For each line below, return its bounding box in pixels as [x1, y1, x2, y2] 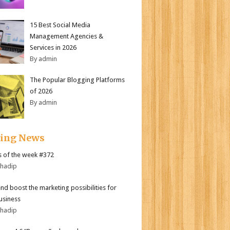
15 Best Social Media [30, 21, 90, 29]
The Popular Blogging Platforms [30, 76, 125, 84]
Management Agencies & [30, 32, 103, 40]
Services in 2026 [30, 43, 76, 51]
